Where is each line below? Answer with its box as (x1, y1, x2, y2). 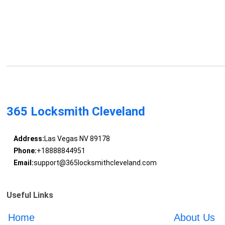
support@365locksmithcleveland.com (33, 159, 157, 167)
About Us (173, 212, 215, 223)
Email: (13, 159, 34, 167)
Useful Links (7, 190, 54, 200)
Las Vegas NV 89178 (44, 135, 110, 143)
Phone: (13, 147, 37, 155)
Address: (13, 135, 44, 143)
